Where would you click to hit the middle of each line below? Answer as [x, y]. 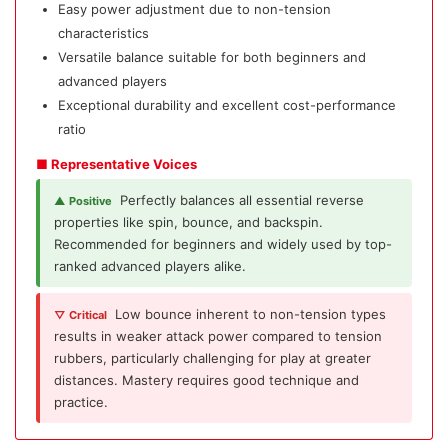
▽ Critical [80, 314]
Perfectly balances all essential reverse [242, 199]
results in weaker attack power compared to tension [218, 335]
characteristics [103, 32]
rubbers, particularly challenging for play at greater [212, 357]
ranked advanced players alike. [150, 265]
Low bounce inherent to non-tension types [250, 313]
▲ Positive [83, 200]
